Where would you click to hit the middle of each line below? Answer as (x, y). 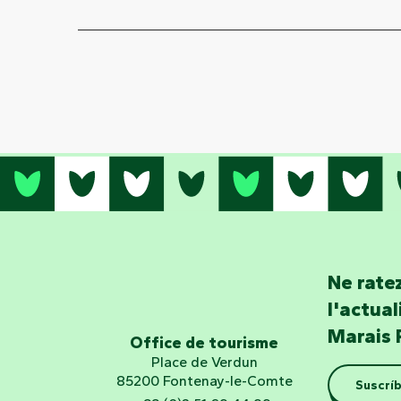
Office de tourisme (204, 342)
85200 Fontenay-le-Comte (204, 380)
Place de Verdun (204, 362)
